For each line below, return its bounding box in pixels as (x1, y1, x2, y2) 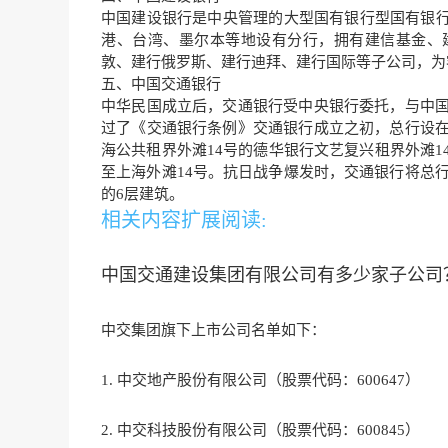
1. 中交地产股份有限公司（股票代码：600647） (101, 372, 420, 389)
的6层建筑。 (101, 186, 184, 203)
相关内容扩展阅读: (101, 209, 267, 232)
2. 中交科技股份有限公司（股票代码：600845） (101, 422, 420, 439)
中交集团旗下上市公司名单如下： (101, 322, 326, 339)
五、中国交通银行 (101, 76, 221, 93)
